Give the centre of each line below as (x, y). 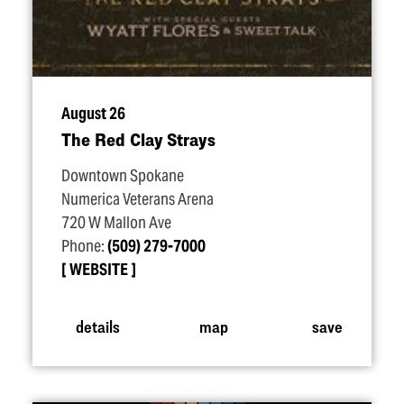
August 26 (93, 114)
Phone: (84, 246)
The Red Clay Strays (138, 139)
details (97, 326)
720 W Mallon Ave (116, 223)
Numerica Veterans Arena (138, 199)
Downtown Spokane (123, 176)
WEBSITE (99, 270)
